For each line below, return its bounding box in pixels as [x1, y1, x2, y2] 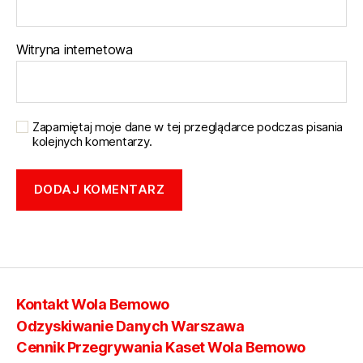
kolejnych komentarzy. [32, 133, 152, 149]
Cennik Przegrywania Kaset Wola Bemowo [16, 339, 305, 356]
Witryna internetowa [16, 41, 133, 58]
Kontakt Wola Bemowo [16, 296, 169, 313]
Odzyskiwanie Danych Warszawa [16, 317, 245, 335]
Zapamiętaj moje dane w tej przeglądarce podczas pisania [32, 118, 344, 135]
